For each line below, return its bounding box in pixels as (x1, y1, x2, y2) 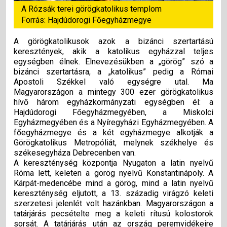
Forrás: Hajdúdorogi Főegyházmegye (21, 15, 152, 25)
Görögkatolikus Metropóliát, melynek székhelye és (14, 138, 213, 147)
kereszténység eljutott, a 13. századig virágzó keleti (14, 188, 213, 198)
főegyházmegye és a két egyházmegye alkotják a (14, 128, 213, 137)
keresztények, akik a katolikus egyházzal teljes (14, 47, 213, 56)
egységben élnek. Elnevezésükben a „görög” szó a (14, 57, 213, 66)
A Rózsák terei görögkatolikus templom (21, 4, 162, 14)
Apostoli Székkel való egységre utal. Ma (14, 77, 213, 87)
